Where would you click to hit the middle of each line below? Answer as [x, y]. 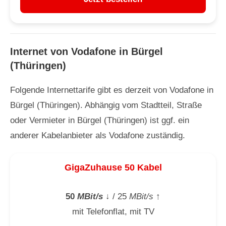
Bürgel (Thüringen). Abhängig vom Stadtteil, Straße [106, 105]
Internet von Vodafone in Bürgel [87, 51]
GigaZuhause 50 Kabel [113, 167]
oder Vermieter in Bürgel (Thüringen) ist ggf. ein [100, 120]
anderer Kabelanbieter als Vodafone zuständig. [98, 135]
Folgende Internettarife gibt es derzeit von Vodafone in [112, 90]
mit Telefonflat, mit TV [113, 211]
